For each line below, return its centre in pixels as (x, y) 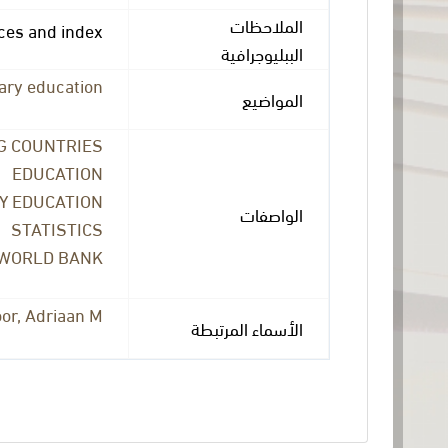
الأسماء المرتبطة (246, 327)
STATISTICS (56, 227)
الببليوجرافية (261, 52)
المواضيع (272, 98)
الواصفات (271, 213)
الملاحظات (266, 24)
